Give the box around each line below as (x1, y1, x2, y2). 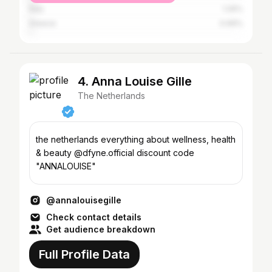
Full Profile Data (39, 247, 130, 262)
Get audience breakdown (46, 224, 155, 234)
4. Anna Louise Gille (78, 74, 192, 89)
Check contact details (46, 212, 141, 222)
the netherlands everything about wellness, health (36, 134, 236, 144)
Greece (29, 19, 56, 28)
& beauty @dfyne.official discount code (36, 148, 194, 158)
